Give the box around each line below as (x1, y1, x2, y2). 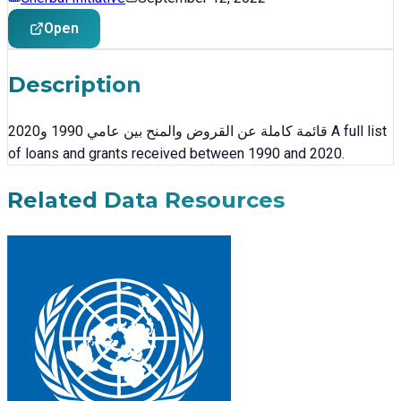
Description (8, 71, 141, 98)
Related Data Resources (7, 186, 285, 213)
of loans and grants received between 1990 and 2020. (8, 144, 345, 162)
